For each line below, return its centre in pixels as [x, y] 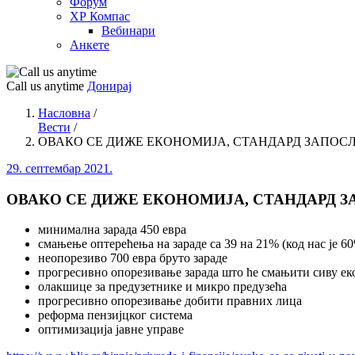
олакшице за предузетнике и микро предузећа [162, 287]
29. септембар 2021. [59, 168]
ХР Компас [100, 16]
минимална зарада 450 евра [112, 230]
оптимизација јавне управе [111, 330]
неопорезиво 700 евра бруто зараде [133, 258]
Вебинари [128, 31]
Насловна [64, 113]
